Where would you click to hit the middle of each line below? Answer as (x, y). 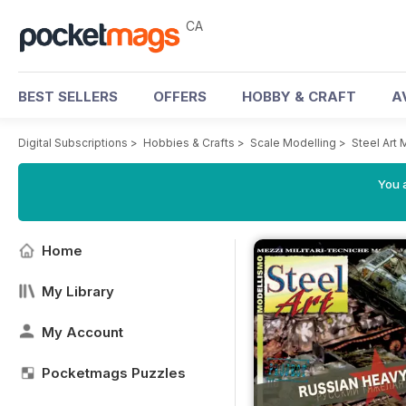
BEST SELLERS (68, 97)
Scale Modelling (293, 143)
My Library (78, 291)
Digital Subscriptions (73, 143)
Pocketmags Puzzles (114, 373)
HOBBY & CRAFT (299, 97)
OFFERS (180, 97)
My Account (82, 332)
